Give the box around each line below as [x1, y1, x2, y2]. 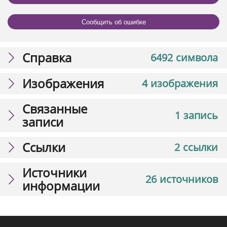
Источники [22, 164, 87, 181]
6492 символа [150, 51, 218, 65]
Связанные [22, 100, 87, 118]
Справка [22, 49, 71, 66]
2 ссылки [174, 140, 218, 155]
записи [22, 113, 63, 131]
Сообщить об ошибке [81, 18, 146, 26]
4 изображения [142, 77, 218, 91]
